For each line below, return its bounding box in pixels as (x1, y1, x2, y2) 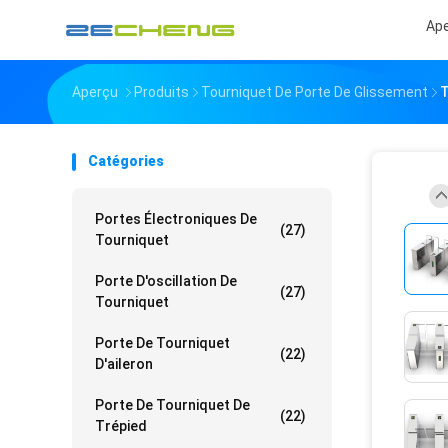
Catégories (88, 153, 164, 169)
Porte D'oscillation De (95, 273, 237, 289)
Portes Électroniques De (95, 211, 257, 227)
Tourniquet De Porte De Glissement (201, 84, 428, 100)
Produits (134, 84, 189, 100)
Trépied (95, 418, 147, 434)
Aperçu (72, 84, 118, 100)
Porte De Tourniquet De (95, 397, 250, 413)
